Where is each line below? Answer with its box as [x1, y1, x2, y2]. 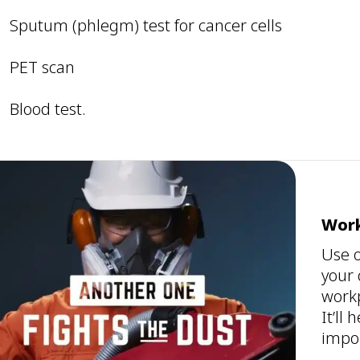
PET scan [10, 55, 76, 78]
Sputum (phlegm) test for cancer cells [10, 14, 283, 36]
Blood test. [10, 97, 87, 120]
